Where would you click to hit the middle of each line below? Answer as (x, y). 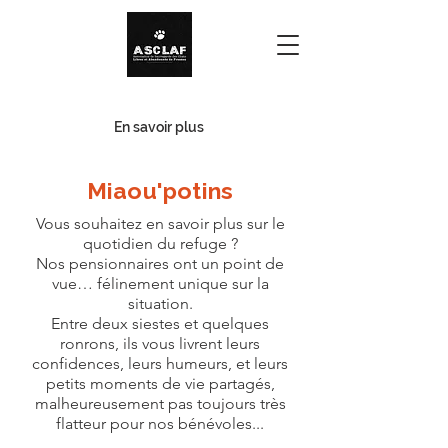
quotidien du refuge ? (160, 243)
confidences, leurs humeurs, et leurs (160, 363)
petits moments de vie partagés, (160, 383)
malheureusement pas (115, 403)
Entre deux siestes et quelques (160, 323)
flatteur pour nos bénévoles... (160, 423)
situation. (160, 303)
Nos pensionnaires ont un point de (160, 263)
